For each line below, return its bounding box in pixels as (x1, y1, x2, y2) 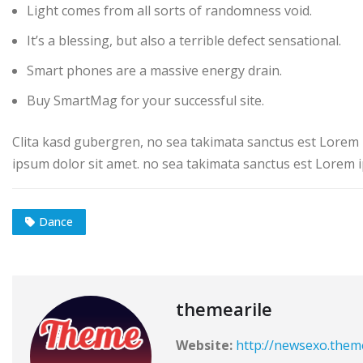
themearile (176, 297, 272, 322)
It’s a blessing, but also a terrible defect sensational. (27, 31, 341, 49)
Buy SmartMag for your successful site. (27, 91, 264, 109)
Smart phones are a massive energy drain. (27, 61, 282, 79)
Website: (176, 336, 233, 355)
